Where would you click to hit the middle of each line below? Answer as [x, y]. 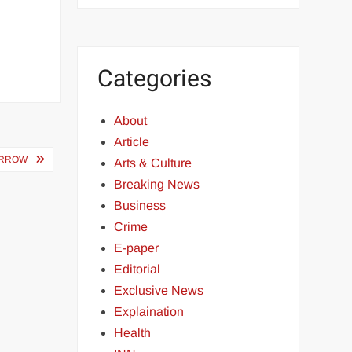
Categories [155, 79]
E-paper [137, 248]
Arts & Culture [153, 163]
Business [140, 205]
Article [132, 142]
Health [133, 333]
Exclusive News [159, 290]
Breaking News [157, 184]
